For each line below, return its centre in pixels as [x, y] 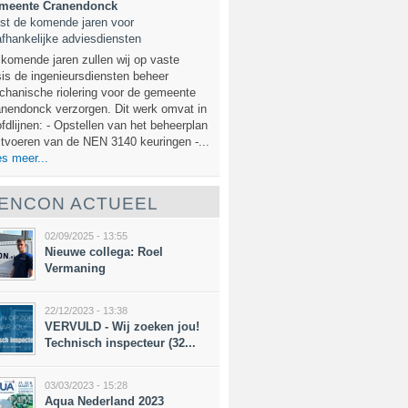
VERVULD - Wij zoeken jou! [122, 326]
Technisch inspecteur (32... [120, 343]
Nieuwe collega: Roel [104, 252]
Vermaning [75, 268]
